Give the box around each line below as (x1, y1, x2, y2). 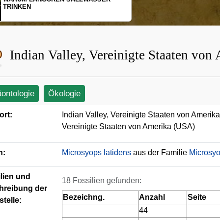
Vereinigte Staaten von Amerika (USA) (62, 122, 195, 131)
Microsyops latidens (62, 148, 131, 157)
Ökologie (48, 89, 81, 98)
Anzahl (139, 193, 165, 201)
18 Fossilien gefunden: (62, 176, 141, 185)
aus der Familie (131, 148, 189, 157)
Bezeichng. (63, 193, 105, 201)
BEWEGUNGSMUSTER (91, 10, 161, 18)
